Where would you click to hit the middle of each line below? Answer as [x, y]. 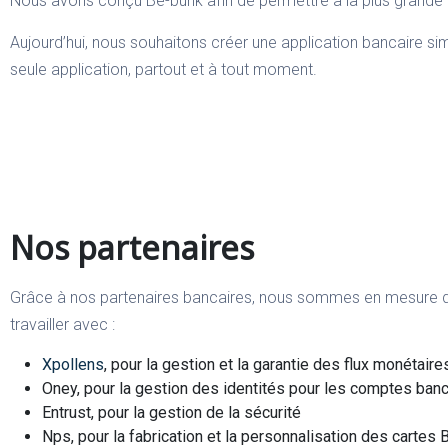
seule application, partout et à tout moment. [163, 69]
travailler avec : [62, 324]
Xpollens [73, 364]
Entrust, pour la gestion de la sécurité [171, 412]
